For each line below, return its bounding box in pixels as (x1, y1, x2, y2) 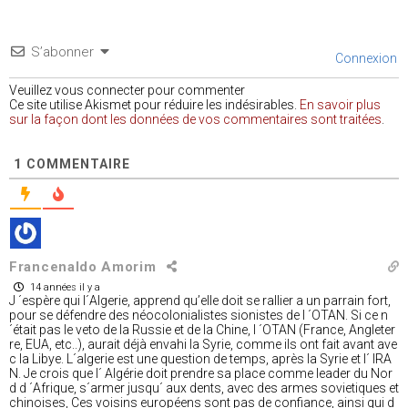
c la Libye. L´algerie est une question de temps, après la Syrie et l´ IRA (9, 351, 392, 366)
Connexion (332, 50, 397, 66)
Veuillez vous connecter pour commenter (9, 82, 245, 97)
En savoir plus (300, 97, 381, 112)
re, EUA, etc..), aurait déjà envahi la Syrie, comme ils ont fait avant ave (9, 336, 397, 352)
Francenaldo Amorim (9, 258, 157, 275)
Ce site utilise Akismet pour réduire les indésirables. (9, 97, 300, 112)
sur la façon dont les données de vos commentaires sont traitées (9, 111, 382, 127)
